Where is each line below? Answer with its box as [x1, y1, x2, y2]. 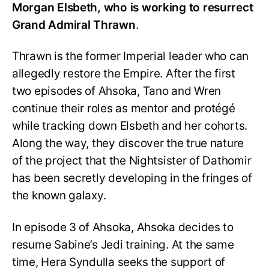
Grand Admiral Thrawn [12, 17, 136, 32]
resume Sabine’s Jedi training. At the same [12, 238, 234, 252]
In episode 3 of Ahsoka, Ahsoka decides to [12, 220, 234, 235]
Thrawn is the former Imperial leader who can [12, 49, 249, 64]
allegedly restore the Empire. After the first [12, 67, 235, 81]
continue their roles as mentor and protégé [12, 101, 235, 116]
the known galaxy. [12, 189, 106, 203]
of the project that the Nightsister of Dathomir [12, 154, 252, 168]
